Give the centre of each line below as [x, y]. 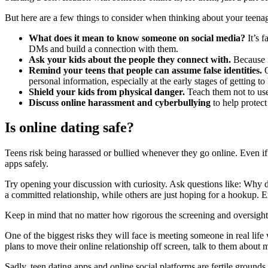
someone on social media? [192, 38]
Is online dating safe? [69, 128]
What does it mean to [73, 38]
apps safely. [27, 164]
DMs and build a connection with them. [103, 48]
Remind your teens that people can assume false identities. [145, 70]
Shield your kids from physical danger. [107, 92]
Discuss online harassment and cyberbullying [120, 102]
